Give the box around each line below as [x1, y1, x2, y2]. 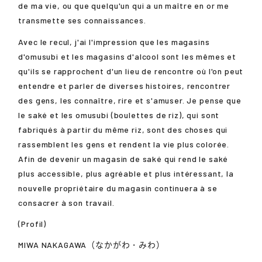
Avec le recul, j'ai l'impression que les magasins [18, 36, 210, 47]
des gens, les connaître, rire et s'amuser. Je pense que [18, 95, 242, 105]
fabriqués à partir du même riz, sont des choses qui [18, 124, 228, 135]
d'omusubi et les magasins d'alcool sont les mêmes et [18, 51, 237, 61]
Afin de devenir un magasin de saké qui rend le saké [18, 153, 229, 164]
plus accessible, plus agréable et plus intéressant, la [18, 168, 234, 178]
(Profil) [18, 218, 47, 229]
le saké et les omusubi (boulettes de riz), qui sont [18, 109, 220, 120]
